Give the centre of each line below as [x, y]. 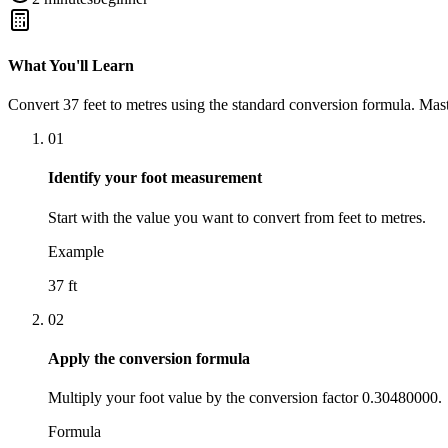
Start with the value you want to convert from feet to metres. [237, 217]
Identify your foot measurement [155, 178]
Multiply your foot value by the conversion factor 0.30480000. [245, 398]
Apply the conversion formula [149, 359]
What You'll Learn [71, 65]
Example [76, 251]
